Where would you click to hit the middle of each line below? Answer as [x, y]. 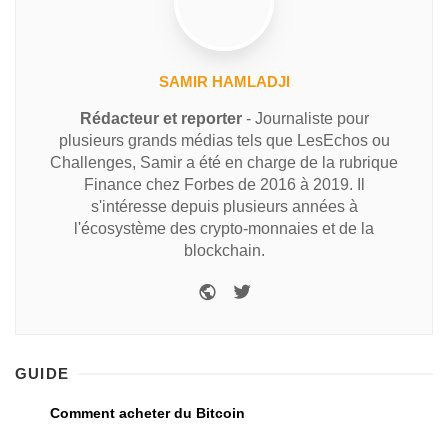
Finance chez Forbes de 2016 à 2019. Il [224, 184]
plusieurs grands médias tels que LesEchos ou [224, 140]
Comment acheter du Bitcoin [147, 412]
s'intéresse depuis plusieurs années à [224, 206]
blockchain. [224, 250]
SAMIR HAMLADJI [224, 81]
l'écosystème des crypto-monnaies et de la [224, 228]
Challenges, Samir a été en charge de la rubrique [224, 162]
